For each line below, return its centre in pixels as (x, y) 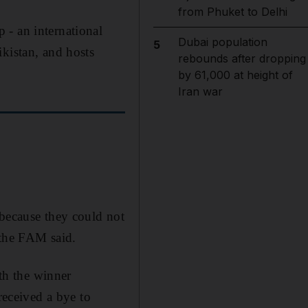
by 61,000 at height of (235, 75)
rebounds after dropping (242, 58)
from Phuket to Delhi (232, 12)
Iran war (200, 91)
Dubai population (222, 42)
